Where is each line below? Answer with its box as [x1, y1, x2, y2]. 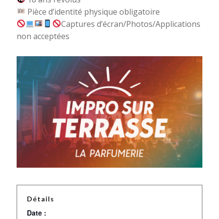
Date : [26, 208, 46, 218]
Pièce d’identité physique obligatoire [25, 6, 160, 17]
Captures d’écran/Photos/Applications [61, 18, 200, 29]
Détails [26, 195, 54, 203]
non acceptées [16, 30, 69, 42]
